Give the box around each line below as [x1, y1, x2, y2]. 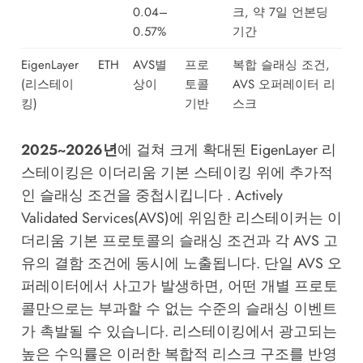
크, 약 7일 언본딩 [232, 3, 328, 22]
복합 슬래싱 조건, [232, 56, 330, 75]
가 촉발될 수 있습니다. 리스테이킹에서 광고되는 [20, 320, 337, 342]
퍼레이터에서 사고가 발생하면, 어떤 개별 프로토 [20, 275, 338, 297]
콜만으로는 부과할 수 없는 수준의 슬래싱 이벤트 [20, 297, 337, 319]
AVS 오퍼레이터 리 [232, 75, 335, 94]
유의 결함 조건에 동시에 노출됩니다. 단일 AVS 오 [20, 252, 342, 274]
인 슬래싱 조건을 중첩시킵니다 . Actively [20, 184, 283, 206]
